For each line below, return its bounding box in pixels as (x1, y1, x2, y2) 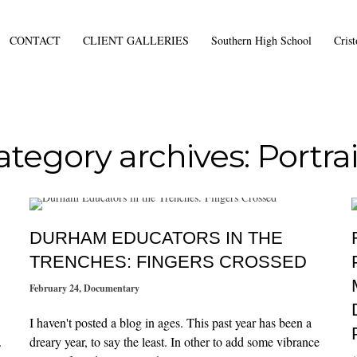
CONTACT (10, 33, 61, 48)
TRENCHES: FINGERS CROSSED (29, 252, 308, 272)
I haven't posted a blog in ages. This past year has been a (29, 314, 312, 331)
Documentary (84, 281, 140, 295)
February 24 (29, 281, 80, 295)
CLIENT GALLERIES (83, 33, 190, 48)
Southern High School (211, 33, 312, 48)
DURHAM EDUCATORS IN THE (29, 228, 284, 248)
